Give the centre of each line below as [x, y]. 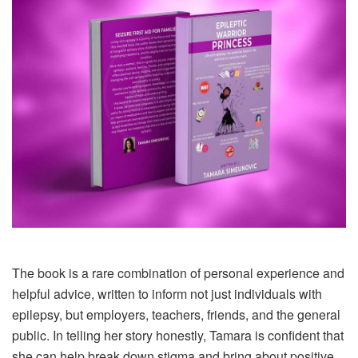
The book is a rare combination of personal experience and [178, 273]
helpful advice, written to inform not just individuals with [167, 294]
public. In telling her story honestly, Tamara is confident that [178, 336]
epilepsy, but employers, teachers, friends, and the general [176, 315]
